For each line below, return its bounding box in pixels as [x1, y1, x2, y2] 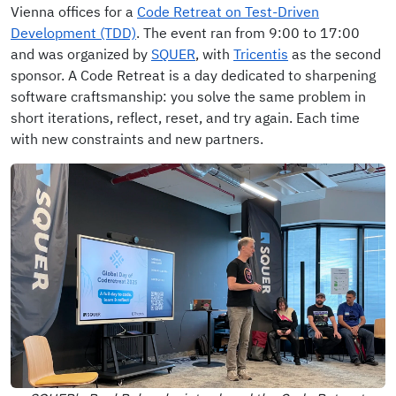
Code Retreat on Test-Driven [137, 3, 319, 21]
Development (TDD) [11, 24, 136, 42]
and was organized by [11, 45, 151, 64]
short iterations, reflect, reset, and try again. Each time [11, 109, 360, 127]
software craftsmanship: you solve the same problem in [11, 88, 366, 106]
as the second [288, 45, 381, 64]
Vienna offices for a [11, 3, 137, 21]
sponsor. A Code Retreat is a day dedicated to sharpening [11, 66, 376, 85]
